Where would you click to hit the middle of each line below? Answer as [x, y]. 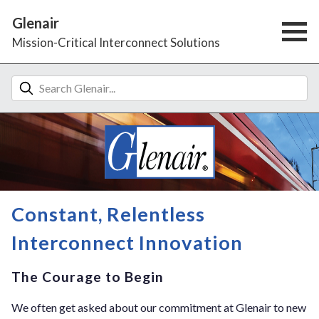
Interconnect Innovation [127, 243]
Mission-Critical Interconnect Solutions [116, 42]
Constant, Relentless [108, 214]
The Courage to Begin [88, 276]
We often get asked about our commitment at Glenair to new [159, 308]
